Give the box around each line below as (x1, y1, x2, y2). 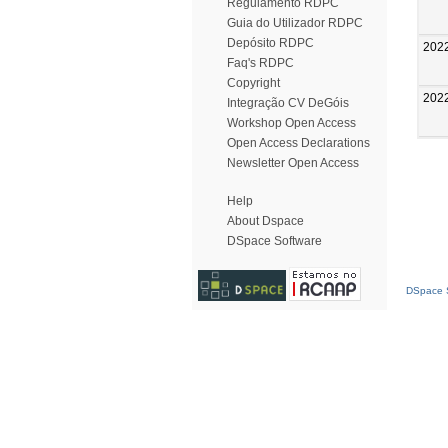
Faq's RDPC (227, 56, 294, 70)
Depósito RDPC (227, 36, 314, 50)
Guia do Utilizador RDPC (227, 16, 363, 30)
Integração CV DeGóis (227, 96, 349, 110)
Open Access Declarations (227, 136, 370, 150)
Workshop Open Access (227, 116, 356, 130)
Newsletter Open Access (227, 156, 359, 170)
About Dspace (227, 214, 304, 228)
